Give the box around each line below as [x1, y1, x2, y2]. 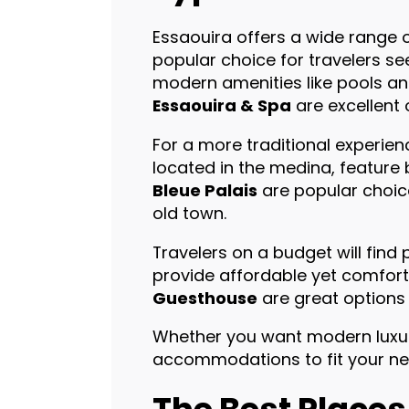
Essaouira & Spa [152, 93, 291, 117]
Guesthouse [152, 286, 257, 309]
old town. [152, 201, 226, 225]
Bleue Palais [152, 178, 257, 202]
